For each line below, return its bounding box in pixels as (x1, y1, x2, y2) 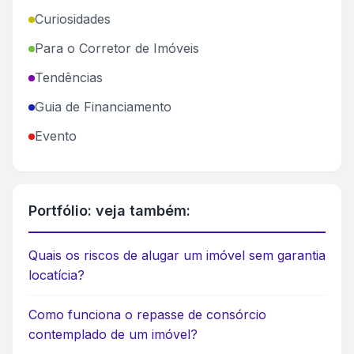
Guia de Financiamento (35, 99, 171, 115)
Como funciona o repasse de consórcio (28, 307, 266, 323)
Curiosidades (35, 11, 111, 28)
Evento (35, 128, 77, 145)
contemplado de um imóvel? (28, 326, 198, 343)
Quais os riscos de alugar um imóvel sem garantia (28, 247, 326, 264)
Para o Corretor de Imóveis (35, 40, 199, 57)
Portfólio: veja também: (28, 202, 190, 220)
